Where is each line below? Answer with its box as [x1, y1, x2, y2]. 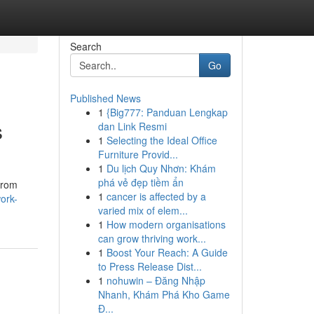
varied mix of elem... [97, 203, 188, 217]
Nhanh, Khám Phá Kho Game [97, 287, 230, 301]
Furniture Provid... [97, 147, 178, 161]
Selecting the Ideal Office [106, 133, 217, 147]
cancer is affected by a [106, 189, 206, 203]
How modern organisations [106, 217, 226, 231]
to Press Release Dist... [97, 259, 202, 273]
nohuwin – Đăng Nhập [106, 273, 205, 287]
